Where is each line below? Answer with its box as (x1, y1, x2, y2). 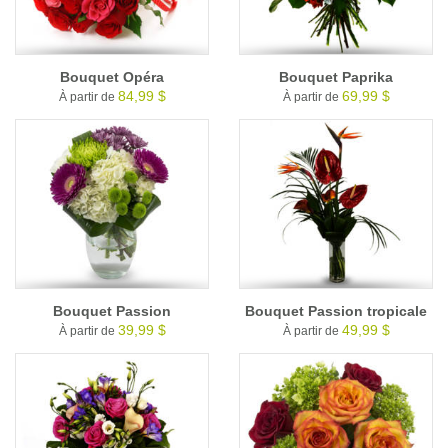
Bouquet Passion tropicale (245, 303, 427, 320)
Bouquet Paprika (279, 69, 393, 86)
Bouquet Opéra (60, 69, 164, 86)
